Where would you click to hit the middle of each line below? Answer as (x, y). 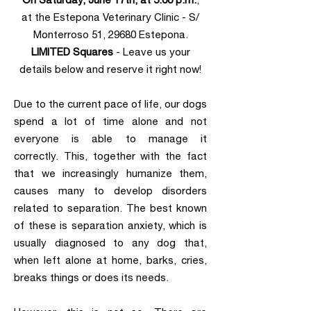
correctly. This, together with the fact (110, 156)
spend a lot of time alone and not (110, 121)
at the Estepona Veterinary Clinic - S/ (110, 17)
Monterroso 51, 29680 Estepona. (110, 35)
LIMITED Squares (73, 52)
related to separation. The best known (110, 208)
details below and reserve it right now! (110, 69)
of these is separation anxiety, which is (110, 226)
